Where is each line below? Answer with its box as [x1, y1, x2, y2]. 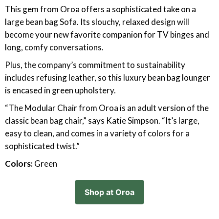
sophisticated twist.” [5, 141, 80, 151]
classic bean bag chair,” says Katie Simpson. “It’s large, [5, 115, 199, 126]
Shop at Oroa [85, 187, 134, 197]
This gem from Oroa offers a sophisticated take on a [5, 4, 196, 14]
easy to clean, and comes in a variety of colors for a [5, 128, 190, 138]
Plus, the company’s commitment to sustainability [5, 60, 185, 70]
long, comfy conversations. [5, 42, 104, 52]
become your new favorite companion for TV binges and [5, 29, 209, 40]
